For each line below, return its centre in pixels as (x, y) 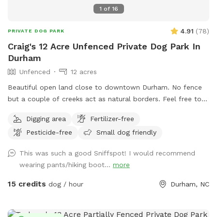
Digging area (46, 118)
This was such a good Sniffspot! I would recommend (107, 153)
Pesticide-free (49, 132)
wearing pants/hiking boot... (66, 164)
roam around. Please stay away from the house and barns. (104, 110)
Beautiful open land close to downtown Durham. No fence (105, 87)
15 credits (27, 184)
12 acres (84, 71)
